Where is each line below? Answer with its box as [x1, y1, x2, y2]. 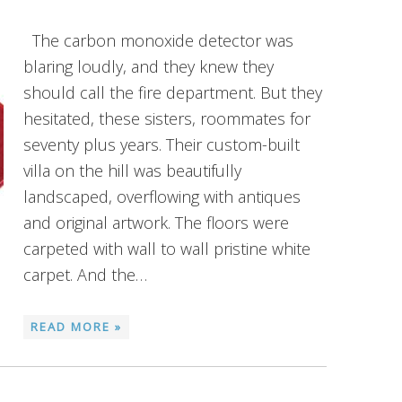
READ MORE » [31, 319, 122, 335]
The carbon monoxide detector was [23, 30, 293, 51]
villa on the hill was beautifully [23, 160, 241, 181]
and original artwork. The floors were [23, 212, 289, 233]
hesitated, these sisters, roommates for [23, 108, 310, 129]
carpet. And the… [23, 264, 147, 285]
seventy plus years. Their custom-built [23, 134, 300, 155]
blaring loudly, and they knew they [23, 56, 274, 77]
